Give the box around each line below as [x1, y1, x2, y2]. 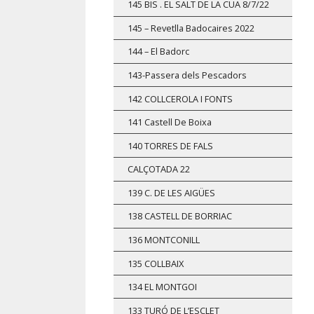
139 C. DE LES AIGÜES [128, 186, 215, 199]
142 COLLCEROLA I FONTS [128, 92, 233, 105]
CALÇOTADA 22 [128, 163, 190, 176]
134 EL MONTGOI [128, 280, 197, 294]
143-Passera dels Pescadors [128, 69, 247, 82]
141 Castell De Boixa [128, 116, 212, 129]
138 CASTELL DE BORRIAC [128, 210, 232, 223]
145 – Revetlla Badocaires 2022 [128, 21, 254, 34]
